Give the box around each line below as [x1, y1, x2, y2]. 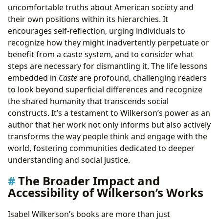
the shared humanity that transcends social [8, 96, 169, 107]
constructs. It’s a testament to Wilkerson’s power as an [8, 108, 210, 119]
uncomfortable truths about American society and [8, 2, 194, 13]
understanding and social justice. [8, 154, 130, 166]
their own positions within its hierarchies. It [8, 14, 168, 25]
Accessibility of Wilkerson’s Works [8, 184, 203, 201]
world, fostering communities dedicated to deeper [8, 143, 195, 154]
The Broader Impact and [18, 173, 160, 189]
